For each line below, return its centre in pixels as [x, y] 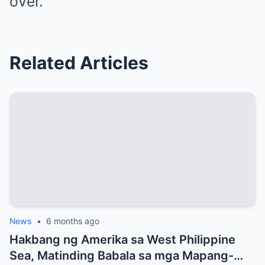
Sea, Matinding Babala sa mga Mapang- [122, 256]
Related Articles [79, 63]
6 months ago [73, 221]
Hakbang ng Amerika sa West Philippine [122, 240]
